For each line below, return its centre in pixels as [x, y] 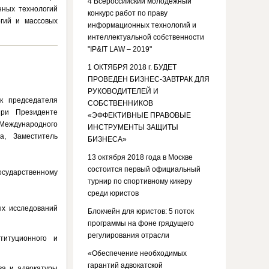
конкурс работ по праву [128, 13]
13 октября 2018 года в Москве [140, 157]
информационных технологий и [142, 25]
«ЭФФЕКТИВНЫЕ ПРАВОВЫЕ [139, 115]
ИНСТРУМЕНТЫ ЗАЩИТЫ [133, 127]
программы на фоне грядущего [141, 223]
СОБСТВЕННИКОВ [120, 103]
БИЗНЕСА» [107, 139]
